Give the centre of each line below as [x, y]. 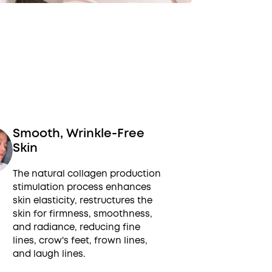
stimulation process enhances [82, 187]
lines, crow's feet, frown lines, [80, 240]
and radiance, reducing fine [76, 227]
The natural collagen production [87, 174]
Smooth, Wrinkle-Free [78, 133]
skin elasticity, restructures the [82, 200]
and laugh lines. [49, 254]
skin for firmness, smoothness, [82, 214]
